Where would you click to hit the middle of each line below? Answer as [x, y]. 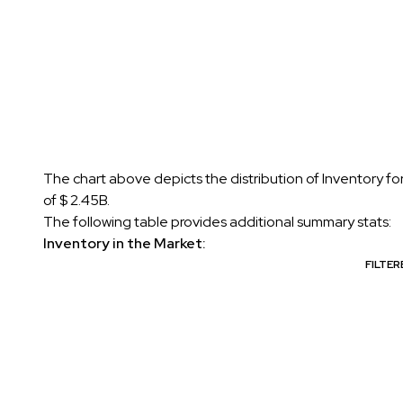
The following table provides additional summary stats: [217, 221]
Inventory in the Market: [125, 243]
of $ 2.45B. [76, 200]
